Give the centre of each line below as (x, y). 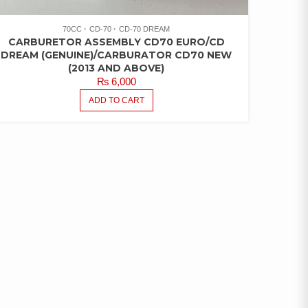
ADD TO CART (116, 100)
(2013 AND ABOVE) (117, 68)
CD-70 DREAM (145, 29)
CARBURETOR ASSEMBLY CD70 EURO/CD (116, 42)
